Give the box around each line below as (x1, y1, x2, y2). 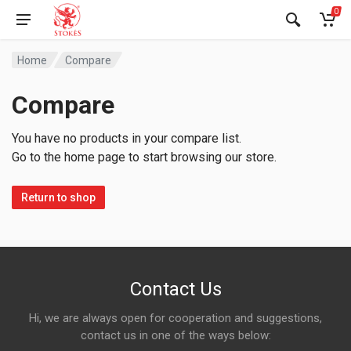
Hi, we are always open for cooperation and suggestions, (29, 311, 322, 325)
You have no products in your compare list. (12, 131, 241, 146)
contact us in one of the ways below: (80, 328, 271, 342)
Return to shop (21, 190, 96, 204)
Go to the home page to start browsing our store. (12, 150, 277, 165)
